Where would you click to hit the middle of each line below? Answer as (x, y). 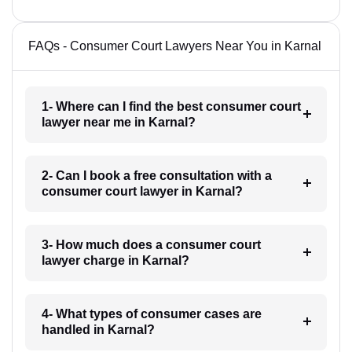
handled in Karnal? (98, 330)
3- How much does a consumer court (151, 245)
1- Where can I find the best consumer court (171, 106)
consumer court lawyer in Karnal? (142, 191)
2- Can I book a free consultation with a (156, 176)
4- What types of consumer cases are (151, 314)
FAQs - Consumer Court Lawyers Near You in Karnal (175, 46)
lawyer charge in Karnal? (115, 260)
